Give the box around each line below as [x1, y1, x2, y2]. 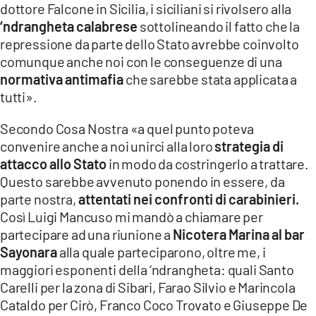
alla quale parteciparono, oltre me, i [57, 243, 266, 260]
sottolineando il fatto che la [138, 18, 300, 35]
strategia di [214, 138, 284, 154]
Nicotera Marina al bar [172, 226, 305, 243]
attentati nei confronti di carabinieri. [78, 190, 299, 207]
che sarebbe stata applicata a [126, 71, 298, 87]
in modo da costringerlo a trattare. [107, 155, 309, 172]
